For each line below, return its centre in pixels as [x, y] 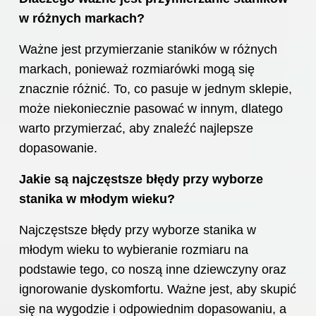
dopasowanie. [58, 148]
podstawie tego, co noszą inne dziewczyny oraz [153, 269]
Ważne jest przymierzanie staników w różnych [148, 49]
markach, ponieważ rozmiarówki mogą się [137, 69]
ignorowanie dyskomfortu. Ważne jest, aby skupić [158, 289]
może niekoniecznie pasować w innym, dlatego [151, 108]
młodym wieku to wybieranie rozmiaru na [134, 249]
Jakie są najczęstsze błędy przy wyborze [141, 179]
